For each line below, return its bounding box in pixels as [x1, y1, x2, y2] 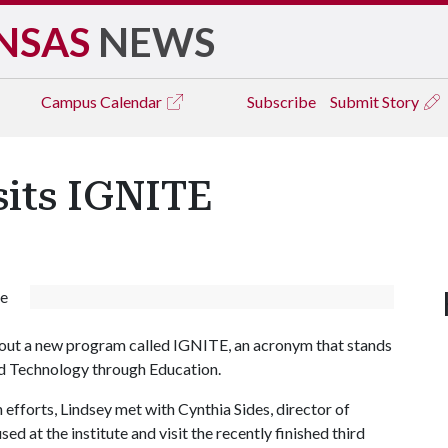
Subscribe [247, 92, 316, 111]
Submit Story [330, 92, 422, 111]
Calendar [100, 92, 165, 111]
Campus [41, 92, 100, 111]
